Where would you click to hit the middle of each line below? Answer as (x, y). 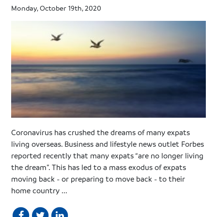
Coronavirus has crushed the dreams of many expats (101, 132)
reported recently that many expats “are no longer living (108, 155)
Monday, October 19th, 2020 (56, 8)
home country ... (39, 190)
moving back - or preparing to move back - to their (98, 178)
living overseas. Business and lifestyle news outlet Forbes (108, 144)
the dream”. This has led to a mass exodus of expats (99, 167)
